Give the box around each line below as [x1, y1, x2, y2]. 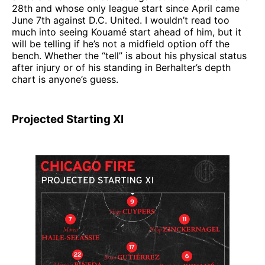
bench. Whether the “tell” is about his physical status [12, 49, 247, 62]
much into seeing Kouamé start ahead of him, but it [12, 25, 241, 38]
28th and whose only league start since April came [12, 2, 240, 14]
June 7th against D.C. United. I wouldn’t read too [12, 14, 230, 26]
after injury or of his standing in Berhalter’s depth [12, 61, 231, 73]
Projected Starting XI [12, 112, 124, 126]
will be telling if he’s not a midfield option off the [12, 37, 230, 50]
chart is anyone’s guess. [12, 73, 118, 85]
